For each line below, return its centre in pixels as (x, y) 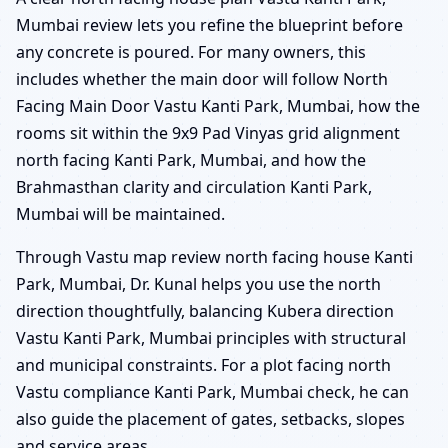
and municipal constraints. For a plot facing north (203, 365)
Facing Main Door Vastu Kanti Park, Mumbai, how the (218, 106)
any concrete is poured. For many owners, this (191, 52)
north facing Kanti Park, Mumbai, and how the (191, 160)
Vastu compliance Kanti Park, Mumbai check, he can (212, 392)
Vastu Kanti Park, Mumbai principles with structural (211, 338)
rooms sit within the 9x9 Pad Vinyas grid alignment (208, 133)
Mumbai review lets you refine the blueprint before (209, 25)
